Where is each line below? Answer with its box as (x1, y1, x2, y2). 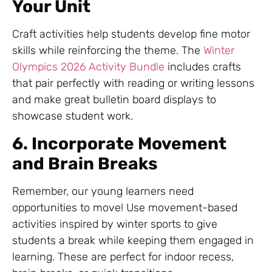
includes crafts (168, 60, 241, 74)
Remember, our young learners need (12, 184, 194, 198)
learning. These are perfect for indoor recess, (12, 250, 234, 263)
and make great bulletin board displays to (12, 93, 216, 107)
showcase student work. (12, 109, 133, 123)
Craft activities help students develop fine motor (12, 27, 250, 41)
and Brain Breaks (12, 153, 157, 174)
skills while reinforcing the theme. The (12, 44, 203, 58)
